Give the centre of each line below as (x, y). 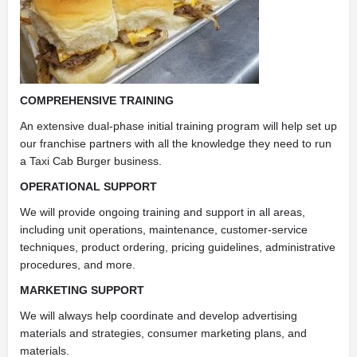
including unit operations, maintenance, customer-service (164, 229)
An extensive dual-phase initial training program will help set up (178, 126)
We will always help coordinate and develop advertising (159, 315)
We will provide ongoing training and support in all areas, (163, 212)
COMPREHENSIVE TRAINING (97, 100)
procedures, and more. (78, 264)
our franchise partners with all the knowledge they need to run (176, 143)
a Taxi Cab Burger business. (91, 161)
